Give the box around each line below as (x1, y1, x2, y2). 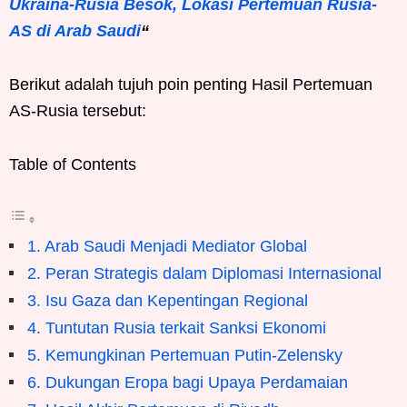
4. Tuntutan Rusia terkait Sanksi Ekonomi (27, 319, 326, 337)
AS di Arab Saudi (9, 22, 141, 40)
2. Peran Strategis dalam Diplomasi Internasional (27, 264, 382, 283)
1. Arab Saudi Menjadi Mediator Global (27, 237, 307, 255)
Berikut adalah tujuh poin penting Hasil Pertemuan (9, 75, 372, 94)
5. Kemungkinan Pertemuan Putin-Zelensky (27, 346, 342, 364)
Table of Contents (9, 155, 136, 174)
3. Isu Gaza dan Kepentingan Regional (27, 292, 308, 310)
